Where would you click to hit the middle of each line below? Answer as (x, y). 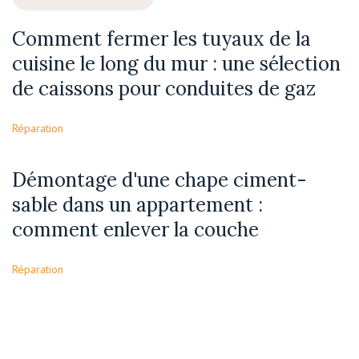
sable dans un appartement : (137, 205)
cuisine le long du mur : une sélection (176, 64)
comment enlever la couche (135, 230)
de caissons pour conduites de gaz (164, 89)
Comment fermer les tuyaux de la (161, 39)
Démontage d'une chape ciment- (159, 180)
